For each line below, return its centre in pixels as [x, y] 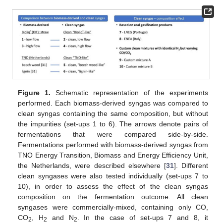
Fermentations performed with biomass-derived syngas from [113, 144]
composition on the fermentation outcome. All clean [113, 196]
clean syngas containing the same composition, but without [113, 113]
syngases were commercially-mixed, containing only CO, [113, 207]
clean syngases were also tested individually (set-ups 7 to [113, 176]
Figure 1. [34, 92]
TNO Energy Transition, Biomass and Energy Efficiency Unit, [113, 155]
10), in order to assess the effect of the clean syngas [113, 186]
